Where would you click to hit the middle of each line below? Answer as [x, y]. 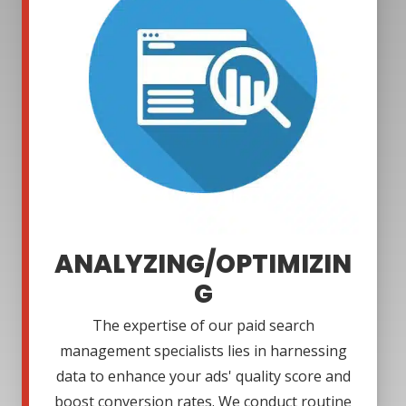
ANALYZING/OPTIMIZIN [203, 265]
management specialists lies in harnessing [203, 351]
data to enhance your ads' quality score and [203, 377]
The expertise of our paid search [203, 326]
